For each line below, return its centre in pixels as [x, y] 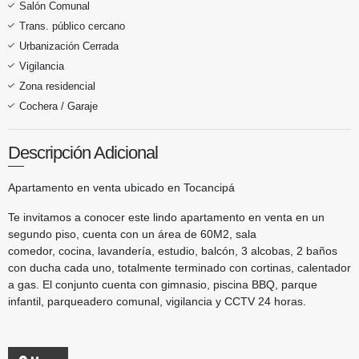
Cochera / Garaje [58, 106]
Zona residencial [57, 86]
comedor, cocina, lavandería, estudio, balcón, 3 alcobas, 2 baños [173, 250]
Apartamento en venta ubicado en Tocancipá [121, 187]
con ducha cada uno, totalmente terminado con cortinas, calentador [179, 267]
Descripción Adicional [83, 152]
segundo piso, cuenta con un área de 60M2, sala [132, 234]
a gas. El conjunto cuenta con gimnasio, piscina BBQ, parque [163, 284]
